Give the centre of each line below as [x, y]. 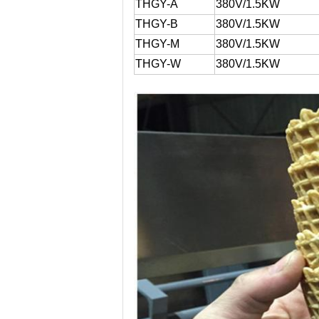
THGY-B [157, 24]
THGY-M [157, 44]
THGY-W [158, 64]
